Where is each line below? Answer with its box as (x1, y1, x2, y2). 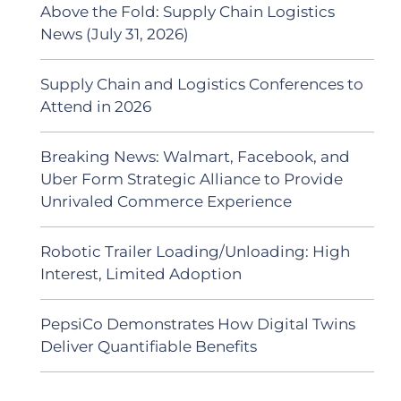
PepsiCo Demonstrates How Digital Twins (40, 315, 355, 333)
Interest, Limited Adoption (40, 265, 242, 283)
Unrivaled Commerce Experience (40, 192, 292, 210)
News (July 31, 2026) (40, 25, 189, 43)
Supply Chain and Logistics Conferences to (40, 75, 363, 93)
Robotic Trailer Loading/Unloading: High (40, 243, 350, 260)
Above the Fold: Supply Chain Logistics (40, 3, 335, 21)
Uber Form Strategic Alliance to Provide (40, 170, 343, 188)
